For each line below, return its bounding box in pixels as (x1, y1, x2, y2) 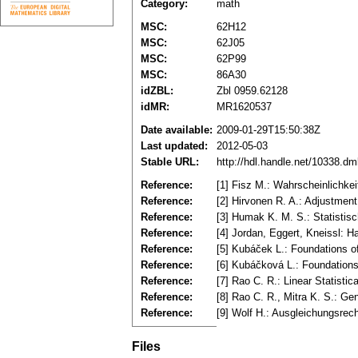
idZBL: (141, 85, 173, 97)
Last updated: (141, 140, 208, 153)
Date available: (141, 124, 213, 137)
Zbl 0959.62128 (217, 85, 288, 97)
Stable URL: (141, 156, 199, 169)
